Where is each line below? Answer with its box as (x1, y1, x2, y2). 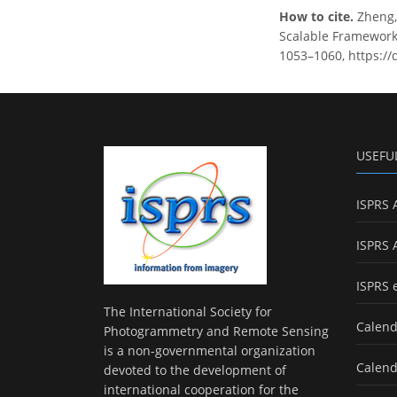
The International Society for (104, 303, 272, 321)
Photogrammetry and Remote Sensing (104, 323, 329, 340)
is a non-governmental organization (104, 342, 315, 360)
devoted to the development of (104, 362, 286, 379)
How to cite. (279, 8, 357, 26)
